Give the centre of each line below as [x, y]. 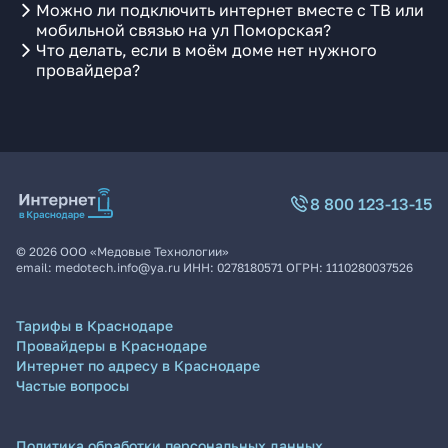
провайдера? [88, 70]
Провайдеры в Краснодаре [111, 345]
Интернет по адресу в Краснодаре [138, 365]
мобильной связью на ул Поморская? [183, 30]
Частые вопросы [72, 385]
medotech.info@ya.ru [117, 267]
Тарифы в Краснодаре [94, 325]
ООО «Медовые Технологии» [144, 251]
